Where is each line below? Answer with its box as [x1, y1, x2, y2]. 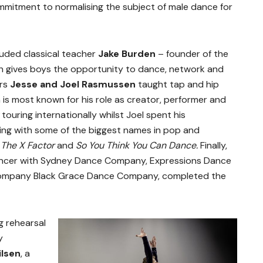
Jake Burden [98, 47, 156, 60]
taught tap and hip [136, 77, 219, 90]
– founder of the [156, 47, 228, 60]
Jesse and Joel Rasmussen [10, 77, 136, 90]
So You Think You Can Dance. [76, 139, 200, 151]
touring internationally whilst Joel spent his [2, 108, 186, 121]
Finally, [200, 139, 227, 151]
